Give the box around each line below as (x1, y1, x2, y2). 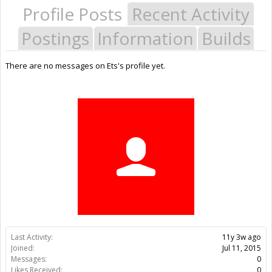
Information (97, 26, 194, 50)
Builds (201, 26, 251, 50)
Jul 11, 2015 (222, 242, 261, 253)
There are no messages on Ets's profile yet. (5, 59, 165, 71)
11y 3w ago (222, 231, 261, 242)
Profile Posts (22, 2, 122, 25)
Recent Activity (132, 2, 250, 25)
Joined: (11, 242, 35, 253)
